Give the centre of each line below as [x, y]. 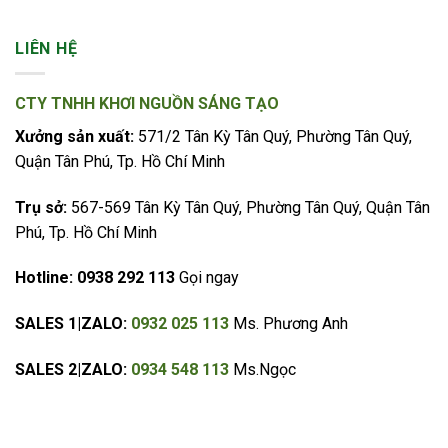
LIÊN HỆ [46, 49]
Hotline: [44, 278]
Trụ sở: [41, 207]
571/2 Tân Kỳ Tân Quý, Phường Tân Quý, [273, 136]
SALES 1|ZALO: [71, 324]
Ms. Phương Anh [290, 324]
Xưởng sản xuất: [74, 136]
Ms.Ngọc [264, 369]
